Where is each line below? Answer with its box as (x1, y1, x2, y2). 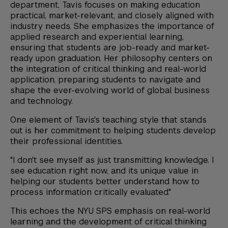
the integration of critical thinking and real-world (10, 64, 206, 75)
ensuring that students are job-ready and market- (10, 42, 210, 53)
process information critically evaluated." (10, 187, 171, 198)
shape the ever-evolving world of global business (10, 85, 210, 96)
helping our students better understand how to (10, 176, 199, 187)
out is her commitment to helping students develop (10, 125, 216, 136)
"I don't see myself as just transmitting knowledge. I (10, 155, 214, 166)
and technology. (10, 96, 73, 107)
